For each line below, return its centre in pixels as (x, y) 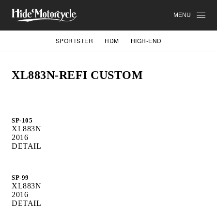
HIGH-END (146, 40)
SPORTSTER (74, 40)
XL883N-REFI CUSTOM (77, 75)
